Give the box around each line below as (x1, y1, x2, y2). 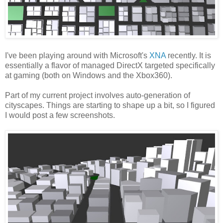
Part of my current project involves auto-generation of (5, 91, 190, 100)
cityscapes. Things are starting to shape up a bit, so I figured (5, 101, 215, 110)
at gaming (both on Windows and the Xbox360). (5, 71, 172, 80)
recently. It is (166, 51, 211, 60)
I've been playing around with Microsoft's (5, 51, 149, 60)
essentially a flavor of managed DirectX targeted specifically (5, 61, 215, 70)
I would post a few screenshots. (5, 111, 115, 119)
